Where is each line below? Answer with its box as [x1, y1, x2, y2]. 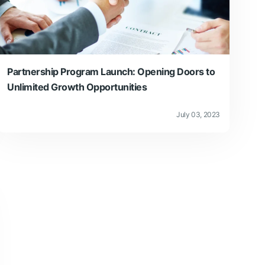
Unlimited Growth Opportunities [7, 80, 147, 93]
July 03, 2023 [176, 109, 220, 119]
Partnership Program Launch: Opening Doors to [7, 65, 215, 77]
